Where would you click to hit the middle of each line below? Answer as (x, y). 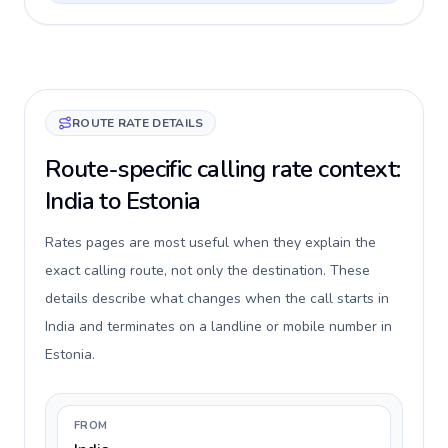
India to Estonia (123, 201)
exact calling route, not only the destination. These (207, 270)
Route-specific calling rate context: (223, 169)
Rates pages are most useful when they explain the (210, 242)
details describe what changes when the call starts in (217, 298)
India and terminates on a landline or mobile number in (218, 326)
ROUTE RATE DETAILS (138, 123)
